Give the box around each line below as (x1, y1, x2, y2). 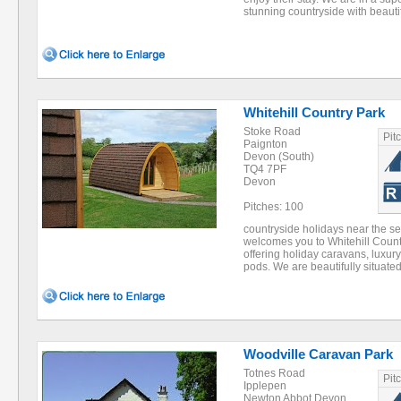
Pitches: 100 (243, 200, 303, 213)
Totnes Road (243, 367, 305, 380)
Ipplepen (243, 380, 286, 392)
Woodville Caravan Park (243, 346, 393, 362)
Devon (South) (243, 150, 314, 163)
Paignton (243, 138, 287, 150)
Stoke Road (243, 125, 301, 138)
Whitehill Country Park (243, 105, 385, 120)
